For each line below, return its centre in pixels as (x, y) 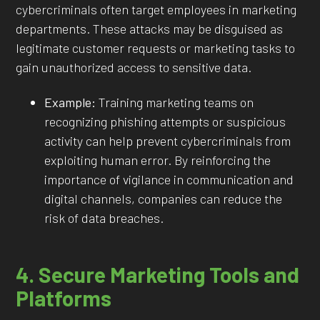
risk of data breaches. (104, 217)
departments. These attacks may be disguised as (150, 28)
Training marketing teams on (175, 102)
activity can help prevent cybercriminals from (168, 140)
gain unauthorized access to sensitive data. (134, 67)
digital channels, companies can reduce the (164, 198)
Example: (70, 102)
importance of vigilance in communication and (169, 179)
